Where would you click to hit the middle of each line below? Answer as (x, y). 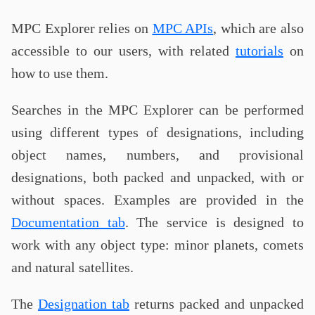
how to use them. (60, 73)
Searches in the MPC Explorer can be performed (157, 110)
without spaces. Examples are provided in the (157, 200)
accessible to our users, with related (123, 51)
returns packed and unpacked (217, 304)
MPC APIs (183, 28)
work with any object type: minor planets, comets (157, 245)
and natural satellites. (72, 267)
